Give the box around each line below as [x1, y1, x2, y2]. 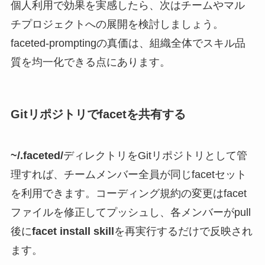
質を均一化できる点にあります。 [10, 56, 170, 69]
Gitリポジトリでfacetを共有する [10, 108, 186, 121]
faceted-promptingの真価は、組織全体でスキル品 [10, 37, 245, 50]
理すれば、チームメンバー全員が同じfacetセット [10, 168, 247, 180]
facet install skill [31, 225, 114, 237]
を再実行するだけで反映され [114, 225, 253, 237]
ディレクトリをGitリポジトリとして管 [63, 149, 247, 161]
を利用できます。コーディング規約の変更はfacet [10, 187, 247, 199]
